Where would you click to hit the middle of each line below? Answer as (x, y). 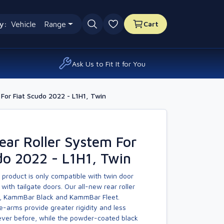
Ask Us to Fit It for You (109, 63)
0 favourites (136, 29)
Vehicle (23, 24)
